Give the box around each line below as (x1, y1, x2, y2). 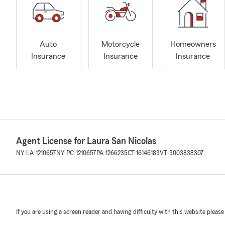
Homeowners (170, 40, 216, 49)
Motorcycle (101, 40, 140, 49)
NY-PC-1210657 (56, 150, 96, 157)
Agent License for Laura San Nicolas (16, 136, 156, 146)
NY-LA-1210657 (16, 150, 56, 157)
